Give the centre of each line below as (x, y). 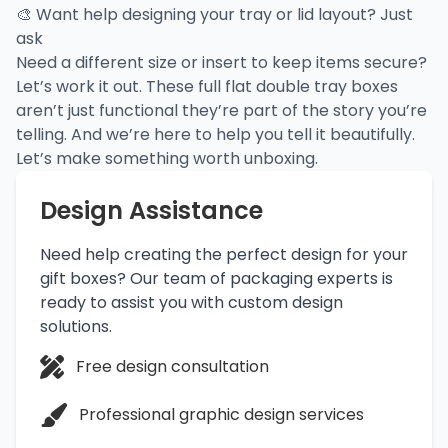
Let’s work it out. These (107, 86)
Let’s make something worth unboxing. (167, 158)
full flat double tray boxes (298, 86)
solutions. (76, 326)
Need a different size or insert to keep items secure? (221, 62)
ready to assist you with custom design (191, 302)
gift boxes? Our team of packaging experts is (216, 278)
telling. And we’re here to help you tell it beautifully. (215, 134)
